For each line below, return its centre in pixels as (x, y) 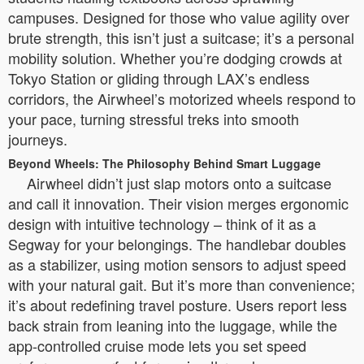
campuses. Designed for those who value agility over (179, 17)
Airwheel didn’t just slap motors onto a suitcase (179, 183)
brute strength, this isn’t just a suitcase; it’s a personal (181, 37)
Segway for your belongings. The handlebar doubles (177, 244)
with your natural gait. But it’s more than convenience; (182, 284)
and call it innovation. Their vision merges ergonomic (178, 203)
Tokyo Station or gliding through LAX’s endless (159, 78)
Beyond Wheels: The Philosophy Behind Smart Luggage (165, 163)
